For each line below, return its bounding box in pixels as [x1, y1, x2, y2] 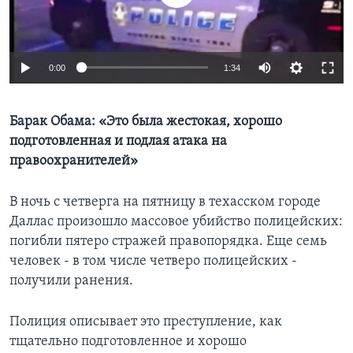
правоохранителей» [9, 153, 138, 169]
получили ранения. [9, 273, 133, 288]
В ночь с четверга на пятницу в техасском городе [9, 194, 321, 210]
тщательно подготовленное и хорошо [9, 333, 247, 349]
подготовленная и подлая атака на [9, 133, 227, 149]
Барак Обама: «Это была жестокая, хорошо [9, 113, 282, 129]
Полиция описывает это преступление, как [9, 314, 282, 329]
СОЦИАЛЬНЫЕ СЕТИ [14, 64, 107, 76]
